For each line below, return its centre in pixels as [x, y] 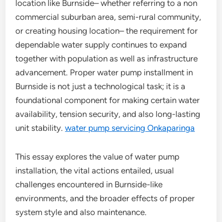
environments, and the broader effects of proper [105, 198]
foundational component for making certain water [108, 100]
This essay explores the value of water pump [98, 157]
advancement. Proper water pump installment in [104, 72]
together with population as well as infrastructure [107, 58]
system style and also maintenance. [81, 212]
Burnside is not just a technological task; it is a [101, 86]
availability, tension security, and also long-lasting [108, 114]
